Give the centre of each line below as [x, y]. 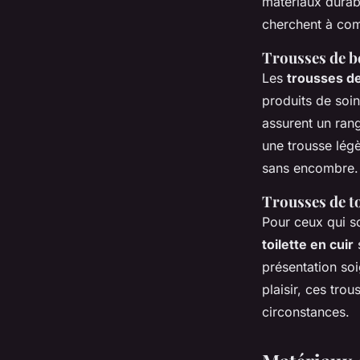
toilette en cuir [308, 245]
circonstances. [306, 312]
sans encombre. [310, 168]
